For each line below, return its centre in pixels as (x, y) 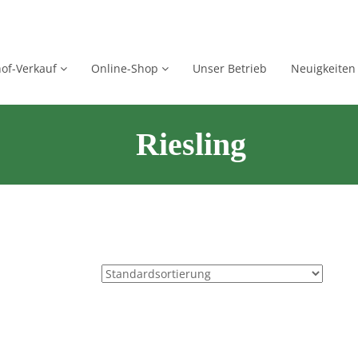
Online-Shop (126, 68)
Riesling (191, 144)
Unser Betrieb (229, 68)
